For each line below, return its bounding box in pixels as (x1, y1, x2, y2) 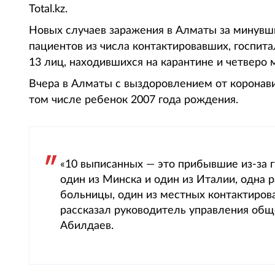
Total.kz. (29, 4, 68, 15)
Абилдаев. (60, 220, 114, 231)
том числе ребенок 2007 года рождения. (29, 95, 238, 106)
